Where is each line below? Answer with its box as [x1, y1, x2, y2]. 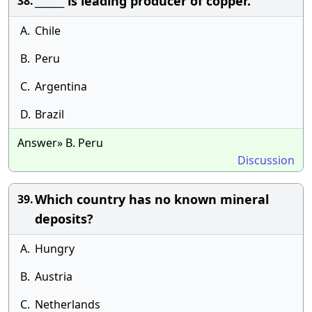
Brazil [35, 107, 64, 122]
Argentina [35, 79, 87, 94]
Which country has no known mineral [35, 191, 269, 208]
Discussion [237, 153, 295, 168]
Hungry [35, 241, 75, 256]
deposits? [35, 210, 93, 227]
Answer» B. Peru [17, 135, 103, 150]
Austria [35, 269, 72, 284]
